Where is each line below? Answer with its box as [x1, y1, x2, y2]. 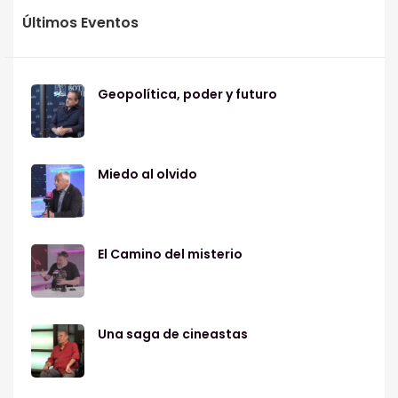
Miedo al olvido [98, 165, 197, 184]
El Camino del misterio [98, 245, 243, 264]
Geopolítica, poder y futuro [98, 85, 277, 104]
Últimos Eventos [22, 12, 139, 34]
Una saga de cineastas [98, 325, 248, 344]
